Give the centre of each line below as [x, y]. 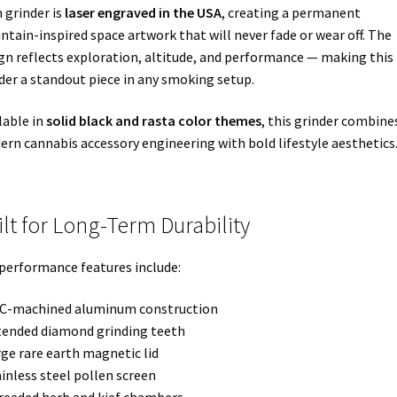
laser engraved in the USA [143, 12]
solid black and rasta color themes [153, 121]
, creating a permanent [291, 12]
